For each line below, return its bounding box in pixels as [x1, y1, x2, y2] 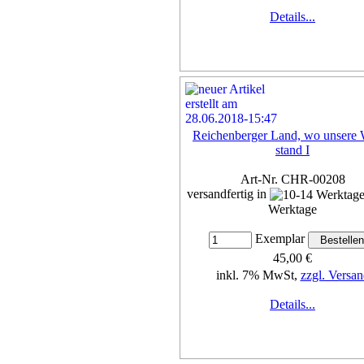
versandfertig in [187, 186, 270, 201]
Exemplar [251, 232, 308, 246]
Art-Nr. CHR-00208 [240, 171, 345, 186]
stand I [275, 142, 310, 157]
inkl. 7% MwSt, [215, 268, 301, 283]
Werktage [268, 202, 317, 217]
